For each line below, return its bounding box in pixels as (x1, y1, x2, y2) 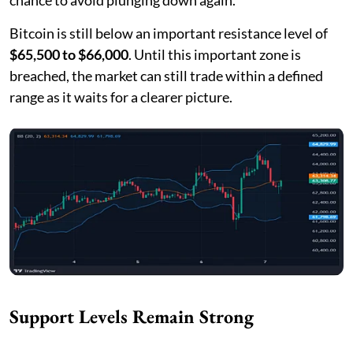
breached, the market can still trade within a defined (9, 66, 323, 84)
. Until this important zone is (128, 45, 301, 63)
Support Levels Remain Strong (9, 303, 254, 329)
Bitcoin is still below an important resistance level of (9, 24, 328, 42)
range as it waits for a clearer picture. (9, 87, 232, 106)
